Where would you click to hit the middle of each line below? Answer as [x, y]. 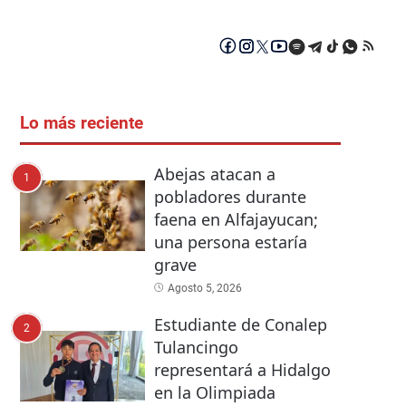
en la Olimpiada [214, 393]
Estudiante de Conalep [240, 325]
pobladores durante [230, 197]
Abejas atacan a [214, 174]
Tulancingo [196, 348]
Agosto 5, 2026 [204, 289]
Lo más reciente [82, 124]
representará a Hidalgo [242, 370]
